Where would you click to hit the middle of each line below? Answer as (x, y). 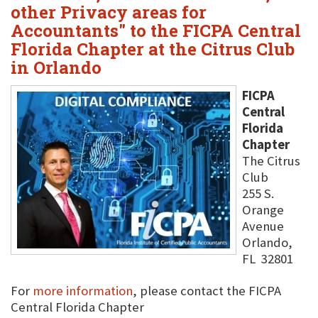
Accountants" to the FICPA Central (156, 31)
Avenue (263, 226)
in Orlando (56, 67)
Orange (263, 210)
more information (83, 291)
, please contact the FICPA (207, 291)
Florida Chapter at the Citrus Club (153, 49)
